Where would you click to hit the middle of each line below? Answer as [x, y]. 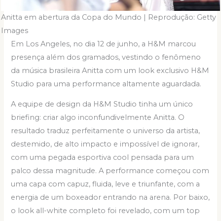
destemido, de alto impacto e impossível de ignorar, [105, 144]
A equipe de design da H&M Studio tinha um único [102, 104]
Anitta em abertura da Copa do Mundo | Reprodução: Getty [109, 17]
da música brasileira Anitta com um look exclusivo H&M [110, 70]
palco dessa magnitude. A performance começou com [110, 171]
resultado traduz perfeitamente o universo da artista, [106, 131]
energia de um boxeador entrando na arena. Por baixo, [110, 198]
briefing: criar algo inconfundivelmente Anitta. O [98, 118]
